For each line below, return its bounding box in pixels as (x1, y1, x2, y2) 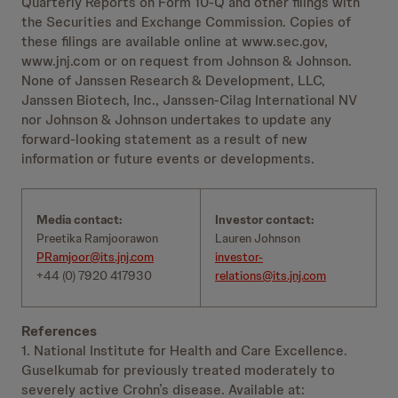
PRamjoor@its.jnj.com (36, 249, 154, 265)
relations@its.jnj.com (215, 267, 326, 283)
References (21, 322, 97, 340)
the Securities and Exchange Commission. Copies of (21, 12, 351, 31)
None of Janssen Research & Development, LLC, (21, 71, 325, 90)
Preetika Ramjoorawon (36, 230, 158, 246)
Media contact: (36, 211, 123, 227)
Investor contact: (215, 211, 314, 227)
